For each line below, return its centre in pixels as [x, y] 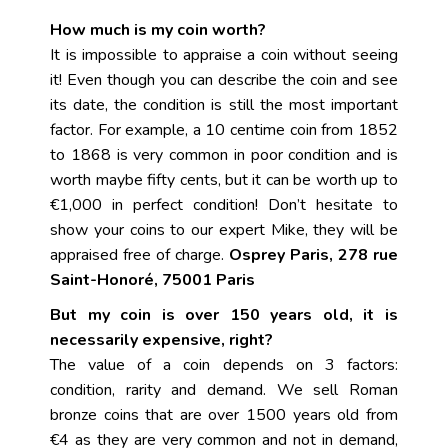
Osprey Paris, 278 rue [313, 255]
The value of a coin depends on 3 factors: [224, 365]
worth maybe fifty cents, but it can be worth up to [224, 180]
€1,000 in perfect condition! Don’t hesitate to [224, 205]
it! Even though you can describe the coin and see [224, 80]
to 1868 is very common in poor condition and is [224, 155]
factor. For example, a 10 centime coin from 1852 [224, 130]
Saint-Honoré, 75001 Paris [153, 280]
